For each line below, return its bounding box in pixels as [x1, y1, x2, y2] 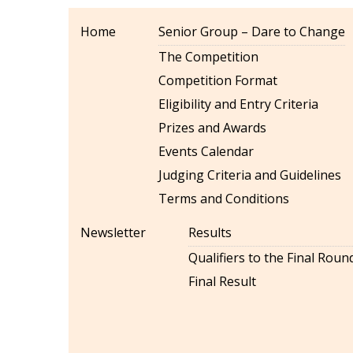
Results [188, 224, 232, 241]
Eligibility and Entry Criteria [158, 95, 318, 113]
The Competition [158, 48, 258, 65]
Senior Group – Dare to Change [158, 23, 345, 40]
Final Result [188, 273, 256, 290]
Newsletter [80, 224, 146, 241]
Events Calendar [158, 143, 254, 160]
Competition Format [158, 72, 277, 89]
